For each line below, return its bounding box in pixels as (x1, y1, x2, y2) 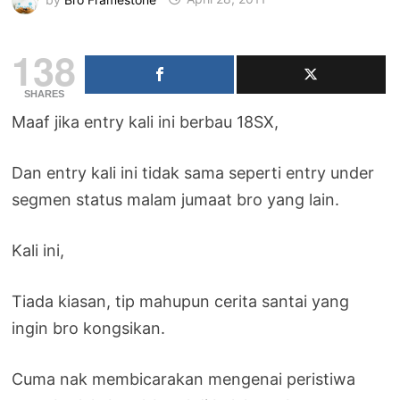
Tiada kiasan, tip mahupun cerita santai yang (12, 291, 350, 311)
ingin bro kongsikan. (12, 318, 166, 337)
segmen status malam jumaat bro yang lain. (12, 189, 340, 209)
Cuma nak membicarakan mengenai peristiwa (12, 369, 356, 388)
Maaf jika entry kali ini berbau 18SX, (12, 112, 279, 131)
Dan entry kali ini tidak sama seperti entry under (12, 162, 375, 182)
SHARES (23, 87, 64, 99)
